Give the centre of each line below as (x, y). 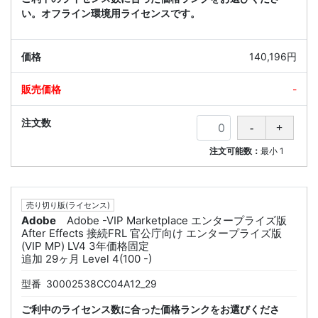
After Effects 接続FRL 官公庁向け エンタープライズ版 (152, 233)
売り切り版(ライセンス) (68, 205)
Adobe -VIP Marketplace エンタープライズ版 (177, 220)
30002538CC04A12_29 (102, 283)
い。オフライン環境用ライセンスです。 (111, 13)
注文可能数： (235, 151)
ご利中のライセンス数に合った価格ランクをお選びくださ (150, 309)
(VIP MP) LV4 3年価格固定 (85, 246)
